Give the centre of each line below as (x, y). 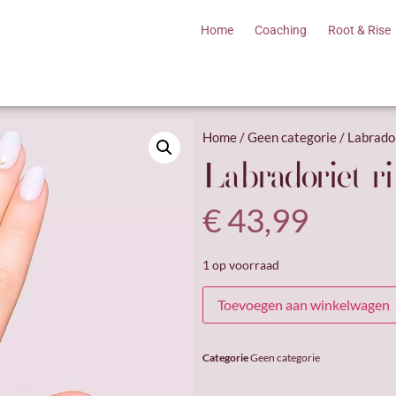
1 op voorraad (240, 265)
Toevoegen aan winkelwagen (303, 305)
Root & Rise (360, 30)
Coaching (281, 30)
